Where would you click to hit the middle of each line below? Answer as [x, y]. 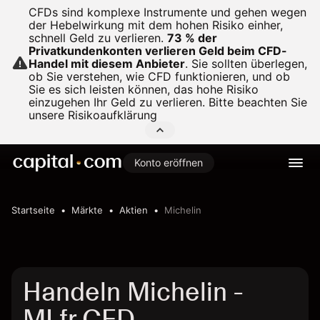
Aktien [134, 210]
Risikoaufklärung [112, 115]
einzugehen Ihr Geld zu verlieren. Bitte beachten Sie [168, 102]
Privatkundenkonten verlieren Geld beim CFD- [158, 51]
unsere [48, 115]
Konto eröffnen [169, 162]
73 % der [192, 38]
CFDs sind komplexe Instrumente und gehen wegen [167, 12]
